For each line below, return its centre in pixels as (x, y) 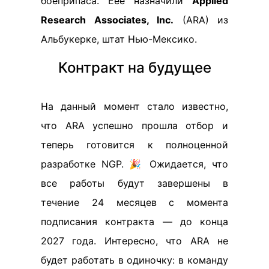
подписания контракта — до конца (134, 221)
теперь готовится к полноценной (134, 144)
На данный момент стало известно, (134, 106)
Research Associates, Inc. (107, 20)
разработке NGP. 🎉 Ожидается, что (134, 164)
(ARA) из (201, 20)
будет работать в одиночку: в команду (134, 260)
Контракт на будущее (134, 67)
